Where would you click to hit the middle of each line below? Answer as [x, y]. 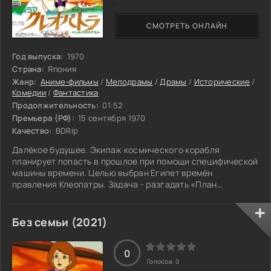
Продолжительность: [56, 105]
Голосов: [161, 261]
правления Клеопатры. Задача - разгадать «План [115, 184]
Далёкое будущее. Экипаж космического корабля [116, 149]
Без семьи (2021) [60, 222]
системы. [32, 207]
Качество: [32, 130]
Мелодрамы [129, 81]
